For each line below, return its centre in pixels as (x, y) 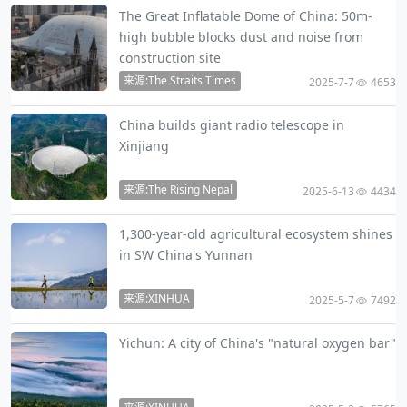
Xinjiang (144, 146)
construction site (169, 58)
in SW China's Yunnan (185, 255)
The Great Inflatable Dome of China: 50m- (245, 16)
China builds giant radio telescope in (231, 125)
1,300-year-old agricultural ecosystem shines (255, 234)
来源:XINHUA (156, 299)
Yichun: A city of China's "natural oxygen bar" (257, 343)
